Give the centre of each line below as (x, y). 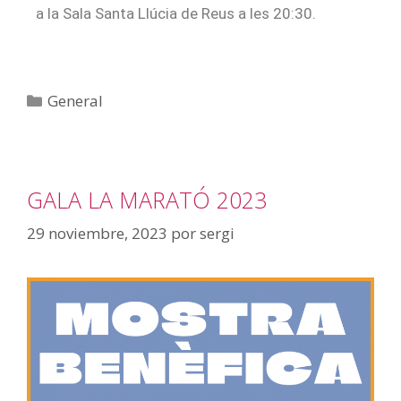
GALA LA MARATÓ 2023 (147, 199)
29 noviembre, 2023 (97, 234)
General (76, 100)
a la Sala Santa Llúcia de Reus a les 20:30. (176, 14)
